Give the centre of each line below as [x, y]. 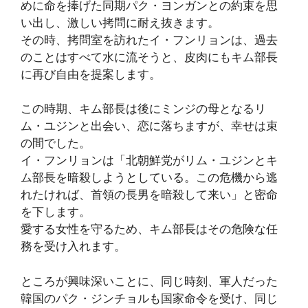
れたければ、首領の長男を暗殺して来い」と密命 [149, 195]
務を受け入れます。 [73, 246]
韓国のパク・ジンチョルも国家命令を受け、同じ [149, 298]
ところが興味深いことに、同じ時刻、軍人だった [149, 281]
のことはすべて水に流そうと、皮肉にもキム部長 [149, 57]
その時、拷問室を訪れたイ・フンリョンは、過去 [149, 40]
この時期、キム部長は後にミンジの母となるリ [143, 109]
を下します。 [56, 212]
